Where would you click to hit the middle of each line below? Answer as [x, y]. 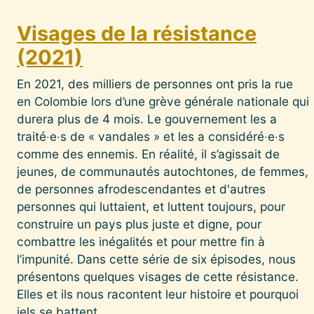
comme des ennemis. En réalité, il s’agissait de [148, 153]
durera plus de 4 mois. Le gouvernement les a [147, 118]
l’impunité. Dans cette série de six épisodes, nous [156, 259]
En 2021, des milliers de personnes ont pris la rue [155, 83]
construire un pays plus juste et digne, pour [139, 224]
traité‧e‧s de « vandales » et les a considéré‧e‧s [151, 136]
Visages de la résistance [137, 33]
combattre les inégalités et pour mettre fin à [141, 241]
